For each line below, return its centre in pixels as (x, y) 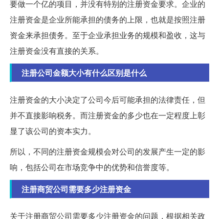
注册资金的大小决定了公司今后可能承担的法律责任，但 (108, 99)
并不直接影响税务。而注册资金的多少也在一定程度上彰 (108, 115)
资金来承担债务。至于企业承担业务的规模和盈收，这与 (108, 35)
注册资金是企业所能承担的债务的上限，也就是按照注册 (108, 19)
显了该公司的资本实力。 (53, 131)
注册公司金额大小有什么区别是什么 (84, 72)
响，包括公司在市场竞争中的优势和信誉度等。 (92, 167)
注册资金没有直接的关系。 (57, 50)
